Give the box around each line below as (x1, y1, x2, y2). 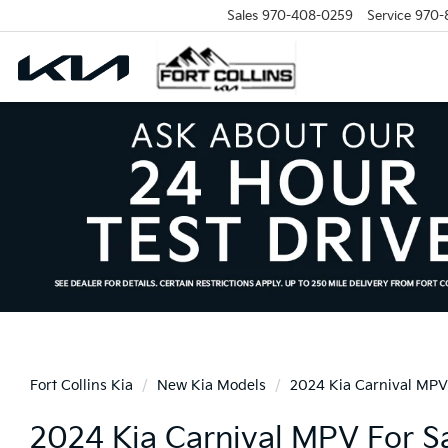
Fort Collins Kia (30, 377, 133, 394)
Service (366, 7, 411, 24)
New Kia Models (157, 377, 266, 394)
